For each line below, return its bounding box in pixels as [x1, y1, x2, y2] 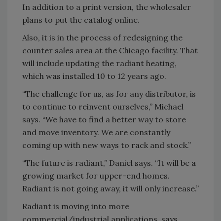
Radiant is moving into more [22, 201, 129, 211]
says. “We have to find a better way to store [22, 114, 186, 124]
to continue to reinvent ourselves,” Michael [22, 102, 184, 111]
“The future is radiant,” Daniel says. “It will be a [22, 158, 196, 168]
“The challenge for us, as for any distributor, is [22, 89, 196, 99]
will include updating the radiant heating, [22, 58, 177, 68]
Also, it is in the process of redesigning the [22, 33, 183, 42]
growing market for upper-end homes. [22, 171, 170, 181]
